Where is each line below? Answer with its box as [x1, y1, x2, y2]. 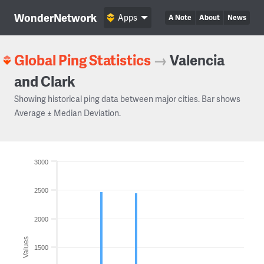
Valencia [170, 50, 225, 70]
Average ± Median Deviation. [14, 107, 121, 118]
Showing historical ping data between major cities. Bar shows [14, 93, 240, 104]
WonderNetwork [14, 10, 97, 25]
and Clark [14, 71, 75, 91]
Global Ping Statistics [14, 50, 151, 70]
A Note [169, 12, 192, 22]
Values [22, 236, 30, 258]
